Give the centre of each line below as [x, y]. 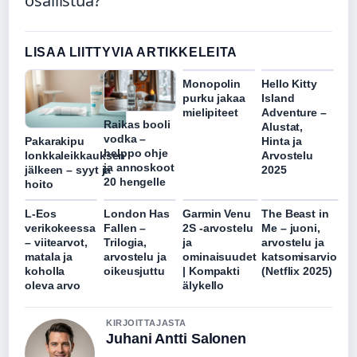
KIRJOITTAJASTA [146, 323]
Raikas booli [137, 124]
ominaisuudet [220, 257]
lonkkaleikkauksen [75, 156]
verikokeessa [60, 228]
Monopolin [212, 83]
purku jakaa [214, 98]
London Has [137, 214]
